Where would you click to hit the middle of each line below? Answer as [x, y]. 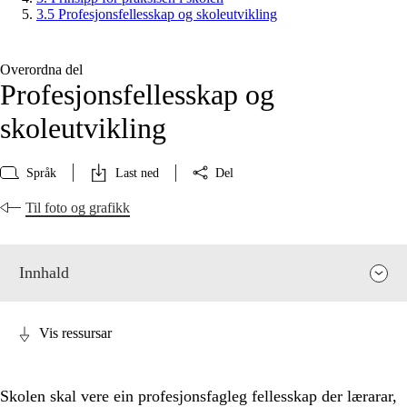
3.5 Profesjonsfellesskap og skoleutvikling [157, 15]
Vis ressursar [75, 333]
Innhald [44, 273]
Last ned [137, 173]
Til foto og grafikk [78, 208]
